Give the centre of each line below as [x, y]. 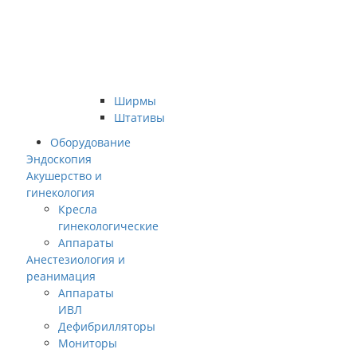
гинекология [61, 192]
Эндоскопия [59, 159]
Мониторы [88, 343]
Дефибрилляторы [107, 326]
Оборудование [90, 142]
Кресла [78, 209]
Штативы [139, 118]
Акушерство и [64, 176]
